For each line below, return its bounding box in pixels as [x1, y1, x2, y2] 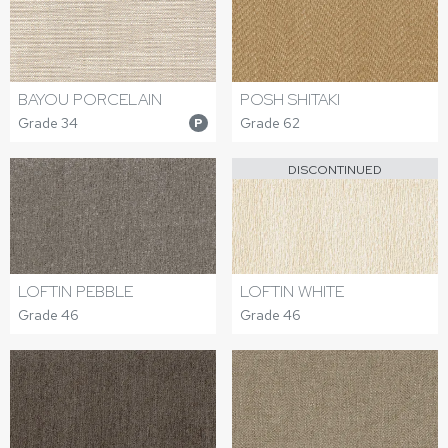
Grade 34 [18, 113, 78, 132]
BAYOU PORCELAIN [18, 88, 162, 110]
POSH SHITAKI [240, 88, 340, 110]
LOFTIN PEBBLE [18, 280, 133, 302]
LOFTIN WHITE [240, 280, 344, 302]
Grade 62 [240, 113, 300, 132]
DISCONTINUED [288, 160, 382, 178]
